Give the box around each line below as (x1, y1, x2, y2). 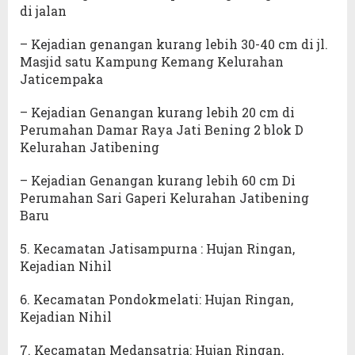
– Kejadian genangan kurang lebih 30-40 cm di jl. (20, 36, 328, 53)
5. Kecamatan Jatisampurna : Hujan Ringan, (20, 240, 295, 258)
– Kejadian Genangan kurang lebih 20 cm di (20, 104, 295, 121)
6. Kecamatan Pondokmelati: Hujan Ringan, (20, 291, 293, 308)
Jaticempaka (20, 71, 103, 88)
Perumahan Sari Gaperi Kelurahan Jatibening (20, 189, 309, 207)
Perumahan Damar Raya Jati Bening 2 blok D (20, 121, 303, 139)
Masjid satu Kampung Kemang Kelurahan (20, 53, 284, 71)
